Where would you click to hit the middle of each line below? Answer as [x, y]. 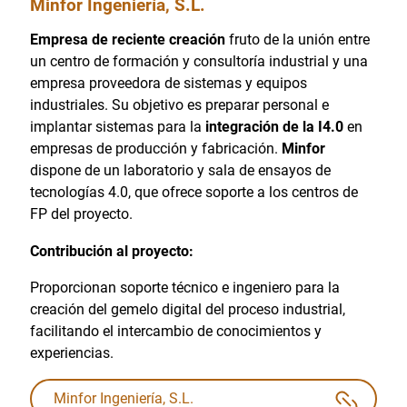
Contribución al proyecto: [111, 251]
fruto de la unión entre [297, 40]
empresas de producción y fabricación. [155, 149]
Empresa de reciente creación [127, 40]
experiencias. [71, 353]
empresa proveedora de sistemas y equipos [168, 84]
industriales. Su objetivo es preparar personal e [179, 105]
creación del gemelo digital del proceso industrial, [187, 310]
